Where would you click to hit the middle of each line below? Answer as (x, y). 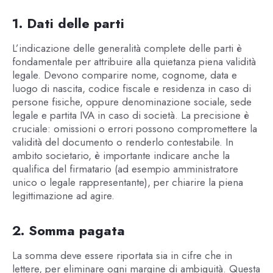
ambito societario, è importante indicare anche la (121, 156)
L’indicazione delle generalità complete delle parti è (127, 48)
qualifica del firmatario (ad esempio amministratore (125, 169)
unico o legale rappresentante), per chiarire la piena (127, 183)
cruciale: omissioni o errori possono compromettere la (134, 129)
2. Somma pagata (68, 231)
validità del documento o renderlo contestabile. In (122, 142)
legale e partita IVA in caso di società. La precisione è (130, 115)
